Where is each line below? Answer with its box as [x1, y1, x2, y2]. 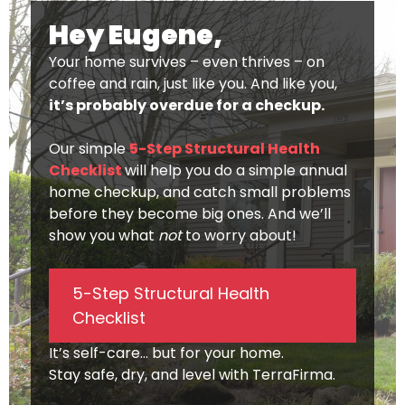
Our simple [49, 138, 129, 160]
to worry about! [182, 225, 297, 247]
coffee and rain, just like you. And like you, [49, 73, 337, 95]
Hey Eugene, [49, 16, 222, 55]
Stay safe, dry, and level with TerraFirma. [49, 364, 335, 386]
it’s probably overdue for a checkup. [49, 95, 325, 117]
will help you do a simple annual [125, 160, 347, 182]
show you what [49, 225, 158, 247]
